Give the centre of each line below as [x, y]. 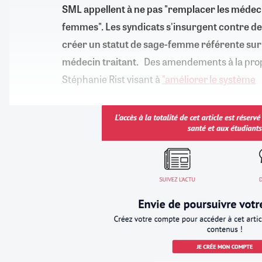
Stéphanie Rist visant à [112, 79]
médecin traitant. [100, 62]
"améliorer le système [209, 79]
